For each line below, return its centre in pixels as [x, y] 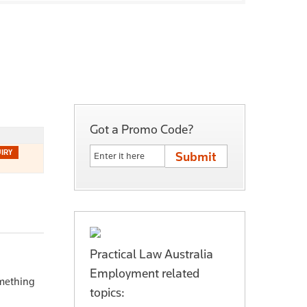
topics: [107, 292]
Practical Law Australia [151, 254]
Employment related [145, 273]
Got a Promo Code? [142, 129]
